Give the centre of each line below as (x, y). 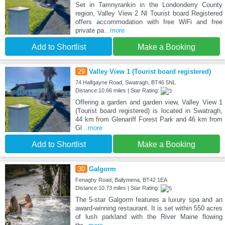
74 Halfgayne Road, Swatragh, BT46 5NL (125, 82)
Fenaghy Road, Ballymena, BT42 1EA (121, 180)
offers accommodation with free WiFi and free (149, 22)
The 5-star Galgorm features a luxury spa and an (149, 199)
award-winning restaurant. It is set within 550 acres (149, 208)
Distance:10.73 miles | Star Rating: (118, 188)
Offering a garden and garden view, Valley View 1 (149, 102)
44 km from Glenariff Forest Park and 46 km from (149, 119)
